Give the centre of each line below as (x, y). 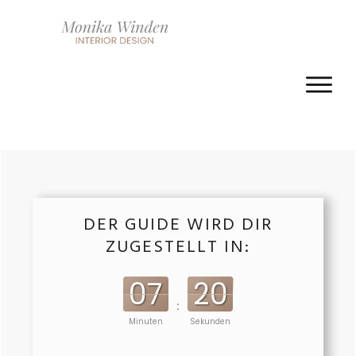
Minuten (145, 322)
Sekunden (211, 322)
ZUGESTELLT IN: (178, 248)
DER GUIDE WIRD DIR (178, 226)
